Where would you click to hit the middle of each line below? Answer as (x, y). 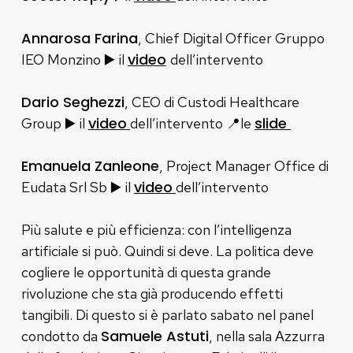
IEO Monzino (62, 59)
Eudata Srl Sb (65, 187)
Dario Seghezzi (72, 102)
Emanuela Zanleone (90, 165)
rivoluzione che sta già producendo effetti (152, 293)
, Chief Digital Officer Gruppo (231, 38)
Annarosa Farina (79, 38)
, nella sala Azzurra (266, 336)
